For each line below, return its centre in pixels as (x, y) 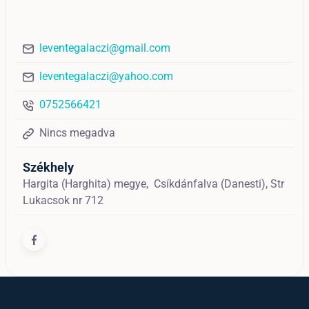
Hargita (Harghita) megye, (88, 183)
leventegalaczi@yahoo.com (106, 76)
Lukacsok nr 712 (63, 200)
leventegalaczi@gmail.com (105, 48)
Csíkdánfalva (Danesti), (212, 183)
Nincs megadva (77, 132)
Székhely (48, 167)
